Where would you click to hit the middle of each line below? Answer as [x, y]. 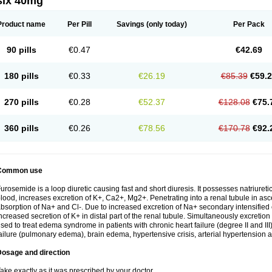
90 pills [21, 50]
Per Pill [79, 24]
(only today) [166, 24]
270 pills [21, 102]
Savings [131, 24]
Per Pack [249, 24]
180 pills [21, 76]
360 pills [21, 128]
